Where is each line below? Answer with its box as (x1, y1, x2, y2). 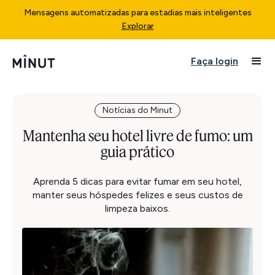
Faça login (191, 55, 238, 67)
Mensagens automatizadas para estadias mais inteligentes (23, 7, 252, 18)
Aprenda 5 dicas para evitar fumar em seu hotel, (33, 176, 242, 187)
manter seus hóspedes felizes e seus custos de (32, 189, 243, 201)
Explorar (121, 21, 154, 31)
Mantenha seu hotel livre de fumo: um (22, 126, 253, 145)
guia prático (101, 142, 174, 161)
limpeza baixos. (105, 203, 170, 214)
